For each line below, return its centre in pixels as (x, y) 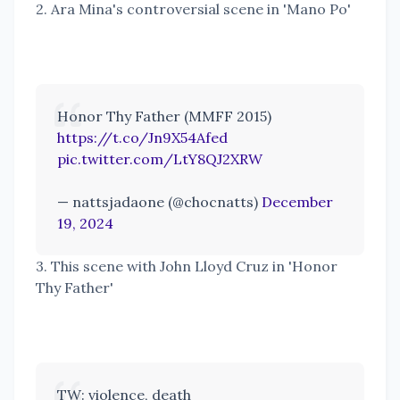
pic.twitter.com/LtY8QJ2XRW (160, 159)
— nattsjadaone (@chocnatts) (159, 202)
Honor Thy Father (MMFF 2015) (164, 117)
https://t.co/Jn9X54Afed (142, 138)
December (297, 202)
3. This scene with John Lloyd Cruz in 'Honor (187, 267)
